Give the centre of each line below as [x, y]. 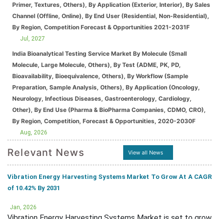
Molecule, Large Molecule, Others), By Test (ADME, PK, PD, [97, 65]
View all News [146, 153]
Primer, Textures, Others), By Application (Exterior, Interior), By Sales [111, 5]
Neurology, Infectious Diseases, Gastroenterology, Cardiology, [102, 99]
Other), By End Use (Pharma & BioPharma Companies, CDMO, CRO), [109, 110]
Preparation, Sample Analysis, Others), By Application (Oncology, [106, 87]
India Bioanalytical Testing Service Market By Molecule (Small [99, 54]
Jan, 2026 [23, 207]
